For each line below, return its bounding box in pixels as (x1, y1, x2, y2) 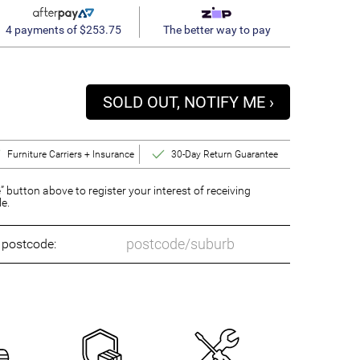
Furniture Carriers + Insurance (7, 149, 135, 160)
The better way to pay (162, 23, 271, 36)
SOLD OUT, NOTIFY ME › (102, 92, 274, 112)
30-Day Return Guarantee (171, 149, 279, 160)
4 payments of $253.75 (5, 22, 121, 36)
